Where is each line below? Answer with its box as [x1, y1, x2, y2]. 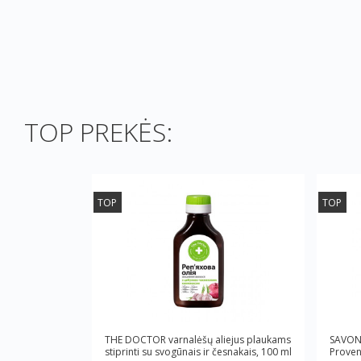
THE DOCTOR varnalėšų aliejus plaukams [105, 333, 291, 346]
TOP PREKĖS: [24, 114, 172, 149]
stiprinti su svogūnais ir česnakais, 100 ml [105, 345, 292, 359]
